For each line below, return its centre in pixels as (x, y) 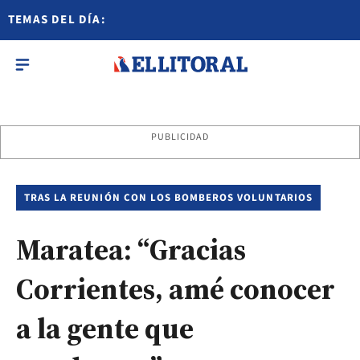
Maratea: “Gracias (131, 250)
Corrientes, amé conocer (176, 289)
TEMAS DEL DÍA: (57, 20)
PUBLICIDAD (180, 137)
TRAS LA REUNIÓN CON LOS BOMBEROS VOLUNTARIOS (168, 198)
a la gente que (105, 328)
